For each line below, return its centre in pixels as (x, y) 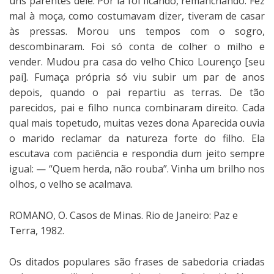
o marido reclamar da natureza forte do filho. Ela (137, 138)
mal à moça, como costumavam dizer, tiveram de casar (137, 16)
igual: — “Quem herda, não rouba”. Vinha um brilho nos (137, 168)
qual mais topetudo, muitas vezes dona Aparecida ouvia (137, 123)
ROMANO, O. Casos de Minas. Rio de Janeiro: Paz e (124, 215)
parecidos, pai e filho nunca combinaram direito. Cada (137, 107)
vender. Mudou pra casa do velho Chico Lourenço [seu (137, 61)
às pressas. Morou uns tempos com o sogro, (137, 31)
